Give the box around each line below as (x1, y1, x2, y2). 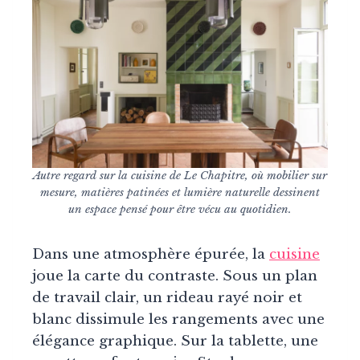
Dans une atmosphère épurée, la (32, 246, 269, 264)
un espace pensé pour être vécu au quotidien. (68, 202, 292, 217)
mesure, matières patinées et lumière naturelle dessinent (40, 186, 320, 200)
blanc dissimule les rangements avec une (32, 311, 325, 329)
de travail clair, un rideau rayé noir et (32, 289, 302, 307)
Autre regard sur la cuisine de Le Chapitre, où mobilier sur (33, 169, 327, 183)
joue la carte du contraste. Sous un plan (32, 268, 317, 285)
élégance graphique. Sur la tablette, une (32, 333, 318, 350)
